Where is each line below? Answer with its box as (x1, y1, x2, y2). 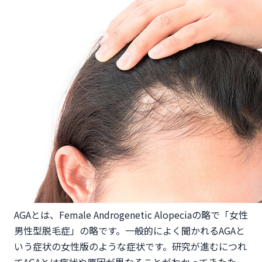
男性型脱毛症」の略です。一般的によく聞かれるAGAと (14, 223, 245, 237)
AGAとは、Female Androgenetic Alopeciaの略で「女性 (14, 208, 248, 222)
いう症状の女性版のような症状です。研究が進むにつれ (14, 239, 247, 253)
